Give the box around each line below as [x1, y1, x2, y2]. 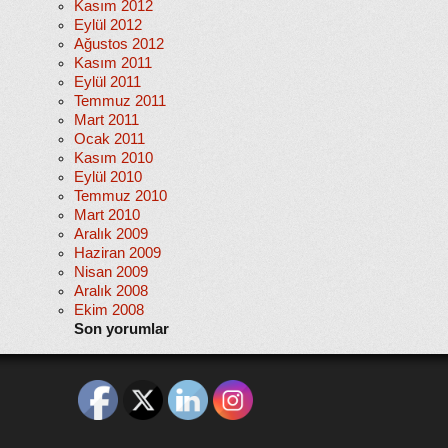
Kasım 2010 [74, 150, 153, 166]
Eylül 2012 [74, 17, 142, 33]
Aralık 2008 [74, 283, 148, 299]
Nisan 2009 [74, 264, 148, 280]
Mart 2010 [74, 207, 140, 223]
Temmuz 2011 [74, 93, 166, 109]
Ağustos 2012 [74, 36, 164, 52]
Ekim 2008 [74, 302, 144, 318]
